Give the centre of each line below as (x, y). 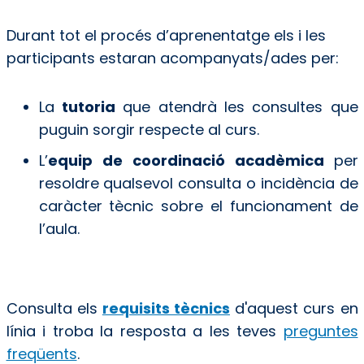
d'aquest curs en (294, 308)
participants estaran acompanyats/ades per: (174, 58)
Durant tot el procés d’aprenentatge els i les (166, 35)
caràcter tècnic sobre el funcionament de (198, 206)
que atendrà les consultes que (236, 106)
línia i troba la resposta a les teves (145, 331)
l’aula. (59, 228)
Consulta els (54, 308)
